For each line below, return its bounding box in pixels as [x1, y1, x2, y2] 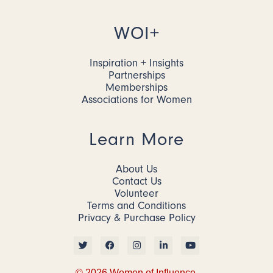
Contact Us [112, 174, 161, 188]
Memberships [105, 80, 168, 94]
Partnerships [108, 68, 165, 82]
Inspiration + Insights [90, 56, 183, 69]
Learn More [89, 128, 184, 150]
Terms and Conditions [87, 199, 186, 212]
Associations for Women [81, 93, 192, 106]
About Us [116, 162, 157, 175]
